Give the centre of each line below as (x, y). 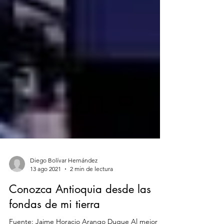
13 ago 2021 (45, 193)
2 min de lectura (91, 193)
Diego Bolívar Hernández (64, 184)
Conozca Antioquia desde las (80, 213)
